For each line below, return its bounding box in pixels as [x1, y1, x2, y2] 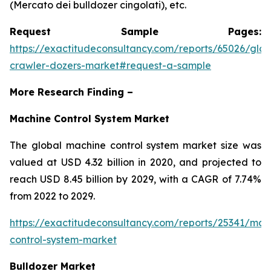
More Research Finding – [10, 85, 133, 98]
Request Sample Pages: [10, 25, 261, 38]
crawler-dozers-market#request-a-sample [10, 59, 211, 71]
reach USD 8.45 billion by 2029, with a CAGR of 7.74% [10, 172, 261, 185]
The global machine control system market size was [10, 139, 261, 151]
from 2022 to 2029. [10, 189, 95, 202]
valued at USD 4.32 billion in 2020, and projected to [10, 155, 261, 168]
